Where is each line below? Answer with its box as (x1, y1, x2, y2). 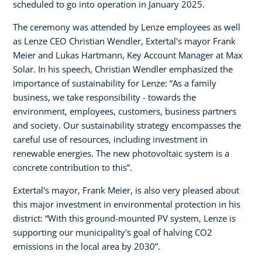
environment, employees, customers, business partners (13, 105, 236, 117)
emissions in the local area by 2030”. (13, 240, 160, 252)
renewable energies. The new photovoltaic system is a (13, 147, 229, 159)
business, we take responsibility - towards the (13, 91, 196, 103)
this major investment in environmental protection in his (13, 198, 240, 210)
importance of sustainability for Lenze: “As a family (13, 77, 216, 89)
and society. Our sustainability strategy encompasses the (13, 119, 241, 131)
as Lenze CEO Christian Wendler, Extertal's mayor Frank (13, 35, 236, 47)
